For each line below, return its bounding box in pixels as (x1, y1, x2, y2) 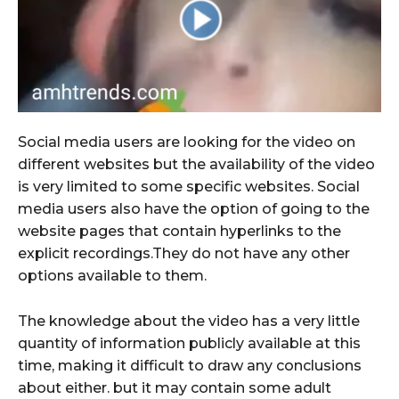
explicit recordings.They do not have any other (18, 245, 350, 263)
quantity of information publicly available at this (18, 335, 361, 353)
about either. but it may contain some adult (18, 379, 331, 397)
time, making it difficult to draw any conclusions (18, 357, 362, 375)
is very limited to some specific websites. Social (18, 178, 360, 196)
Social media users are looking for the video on (18, 134, 355, 151)
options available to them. (18, 267, 207, 285)
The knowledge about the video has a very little (18, 313, 360, 330)
